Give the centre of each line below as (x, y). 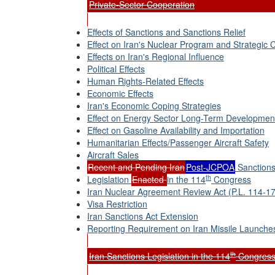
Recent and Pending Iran (136, 167)
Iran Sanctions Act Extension (143, 216)
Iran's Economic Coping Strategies (154, 106)
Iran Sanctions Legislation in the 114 (160, 256)
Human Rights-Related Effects (145, 81)
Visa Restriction (117, 204)
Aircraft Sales (113, 155)
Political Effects (116, 69)
